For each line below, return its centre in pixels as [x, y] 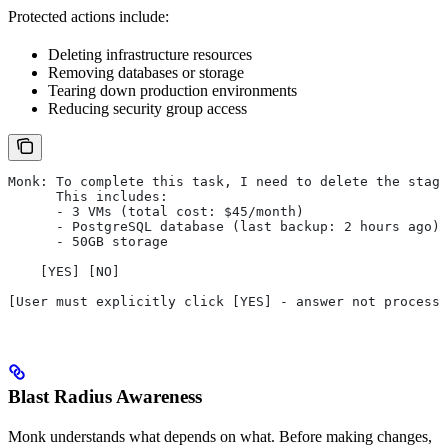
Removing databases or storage [146, 73]
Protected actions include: [88, 17]
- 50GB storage [88, 242]
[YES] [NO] [64, 272]
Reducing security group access [147, 109]
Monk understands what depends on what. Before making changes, [220, 436]
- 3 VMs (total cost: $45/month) [156, 212]
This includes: [88, 197]
